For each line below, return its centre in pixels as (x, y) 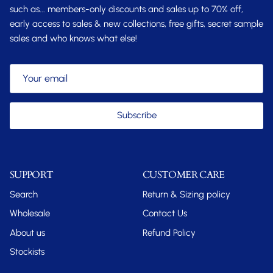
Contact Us (165, 214)
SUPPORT (32, 175)
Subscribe (136, 115)
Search (24, 194)
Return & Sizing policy (186, 194)
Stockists (27, 252)
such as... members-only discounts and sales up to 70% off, (126, 9)
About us (27, 232)
